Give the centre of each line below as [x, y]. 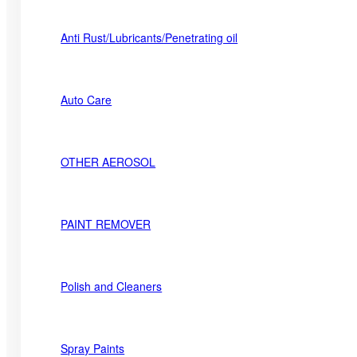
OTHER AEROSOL [108, 161]
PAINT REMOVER [106, 224]
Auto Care [86, 99]
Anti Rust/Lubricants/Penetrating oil [149, 37]
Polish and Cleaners [112, 286]
